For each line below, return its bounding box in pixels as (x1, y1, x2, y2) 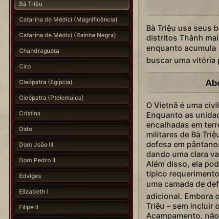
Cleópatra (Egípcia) (19, 78, 73, 86)
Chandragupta (19, 46, 59, 54)
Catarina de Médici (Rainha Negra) (19, 31, 116, 39)
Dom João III (19, 140, 53, 148)
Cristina (19, 109, 41, 117)
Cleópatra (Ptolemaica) (19, 93, 84, 101)
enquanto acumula (146, 43, 218, 53)
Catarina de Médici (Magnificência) (19, 15, 118, 23)
